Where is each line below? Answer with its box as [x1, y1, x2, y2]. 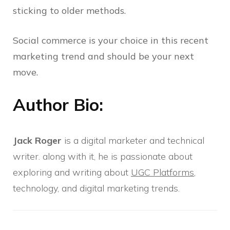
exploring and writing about [13, 166, 131, 179]
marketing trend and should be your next [13, 50, 194, 63]
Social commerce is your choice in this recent [13, 34, 208, 47]
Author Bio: [13, 94, 103, 116]
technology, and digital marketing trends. [13, 182, 180, 195]
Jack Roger [13, 135, 62, 147]
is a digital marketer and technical [62, 135, 204, 147]
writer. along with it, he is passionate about [13, 150, 193, 163]
